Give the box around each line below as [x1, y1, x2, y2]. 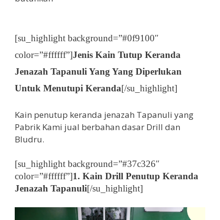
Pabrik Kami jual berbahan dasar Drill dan [15, 121, 180, 133]
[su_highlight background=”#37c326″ [15, 159, 160, 169]
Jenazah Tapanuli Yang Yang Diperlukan [15, 66, 182, 77]
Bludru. [15, 133, 44, 145]
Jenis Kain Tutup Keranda [73, 50, 181, 60]
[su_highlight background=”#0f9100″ [15, 33, 159, 44]
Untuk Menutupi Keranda [15, 83, 121, 94]
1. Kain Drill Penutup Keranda [73, 171, 198, 182]
